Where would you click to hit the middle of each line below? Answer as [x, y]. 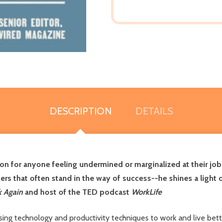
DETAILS [154, 111]
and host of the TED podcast [77, 192]
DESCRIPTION [80, 111]
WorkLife [146, 192]
